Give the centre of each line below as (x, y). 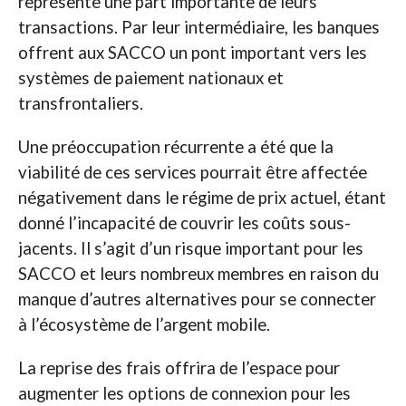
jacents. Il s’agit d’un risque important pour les (190, 248)
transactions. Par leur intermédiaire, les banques (198, 27)
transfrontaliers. (80, 103)
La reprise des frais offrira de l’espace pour (179, 368)
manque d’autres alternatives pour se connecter (197, 299)
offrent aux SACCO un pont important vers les (192, 53)
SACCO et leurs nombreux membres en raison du (198, 274)
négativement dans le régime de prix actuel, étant (202, 198)
